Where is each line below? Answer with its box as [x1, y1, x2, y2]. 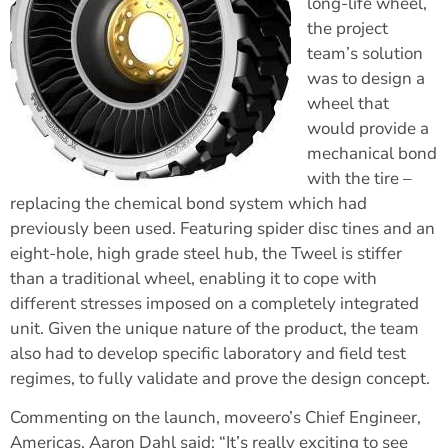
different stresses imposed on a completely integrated [10, 292, 419, 316]
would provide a [307, 117, 429, 141]
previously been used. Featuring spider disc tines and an [10, 217, 435, 241]
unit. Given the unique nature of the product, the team [10, 317, 419, 341]
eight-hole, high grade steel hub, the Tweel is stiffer [10, 242, 402, 266]
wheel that [307, 92, 389, 116]
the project [307, 17, 388, 41]
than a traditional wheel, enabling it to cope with [10, 267, 377, 291]
